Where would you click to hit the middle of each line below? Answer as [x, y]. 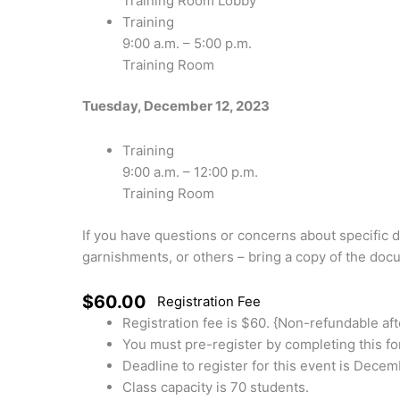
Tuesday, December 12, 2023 [176, 106]
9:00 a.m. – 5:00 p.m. [187, 43]
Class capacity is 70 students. [216, 387]
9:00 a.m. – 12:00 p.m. [190, 172]
